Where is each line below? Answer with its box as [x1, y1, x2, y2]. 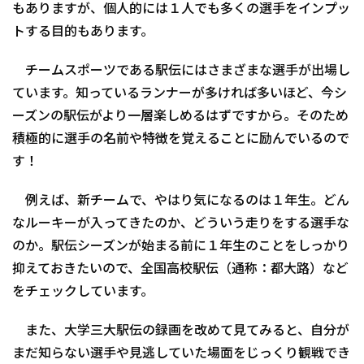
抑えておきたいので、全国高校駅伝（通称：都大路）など [12, 262, 349, 276]
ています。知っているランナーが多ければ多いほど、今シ [12, 86, 347, 101]
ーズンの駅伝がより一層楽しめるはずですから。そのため [12, 109, 349, 123]
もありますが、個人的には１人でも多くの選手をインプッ [12, 2, 350, 16]
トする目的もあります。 [12, 24, 154, 39]
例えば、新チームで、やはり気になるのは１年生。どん [12, 193, 349, 208]
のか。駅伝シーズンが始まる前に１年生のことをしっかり [12, 239, 349, 253]
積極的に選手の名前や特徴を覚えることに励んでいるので [12, 132, 349, 146]
